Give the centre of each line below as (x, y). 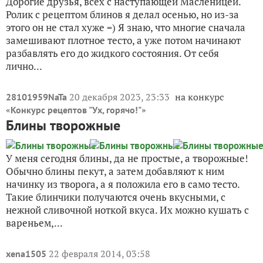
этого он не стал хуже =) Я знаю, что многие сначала (126, 27)
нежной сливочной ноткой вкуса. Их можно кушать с (127, 210)
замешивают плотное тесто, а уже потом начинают (123, 40)
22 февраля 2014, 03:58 (100, 254)
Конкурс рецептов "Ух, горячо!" (76, 110)
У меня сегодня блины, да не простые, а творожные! (127, 158)
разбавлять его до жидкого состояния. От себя (112, 53)
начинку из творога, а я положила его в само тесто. (123, 184)
